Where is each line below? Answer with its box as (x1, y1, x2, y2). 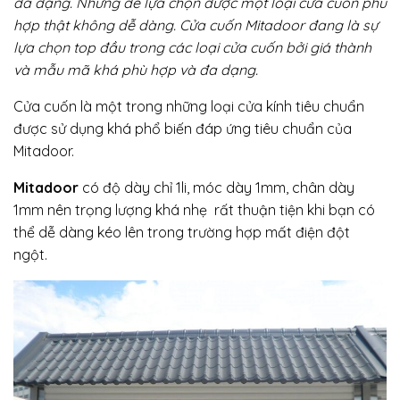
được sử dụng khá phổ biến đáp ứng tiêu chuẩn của (13, 119, 352, 137)
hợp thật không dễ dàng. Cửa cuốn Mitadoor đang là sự (13, 15, 378, 34)
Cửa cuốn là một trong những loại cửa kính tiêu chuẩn (13, 96, 364, 115)
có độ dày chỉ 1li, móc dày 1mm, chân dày (79, 178, 354, 196)
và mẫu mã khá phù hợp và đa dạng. (13, 60, 258, 79)
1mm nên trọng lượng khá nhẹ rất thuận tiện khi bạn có (13, 200, 375, 219)
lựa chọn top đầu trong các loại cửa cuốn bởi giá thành (13, 37, 371, 56)
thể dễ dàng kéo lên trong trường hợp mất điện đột (13, 222, 350, 241)
